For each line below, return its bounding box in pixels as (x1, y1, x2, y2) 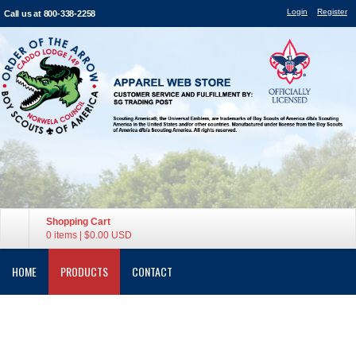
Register (317, 7, 347, 16)
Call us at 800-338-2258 (4, 9, 96, 18)
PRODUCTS (60, 263, 108, 280)
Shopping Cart (46, 216, 110, 227)
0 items (46, 230, 77, 241)
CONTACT (132, 263, 172, 280)
